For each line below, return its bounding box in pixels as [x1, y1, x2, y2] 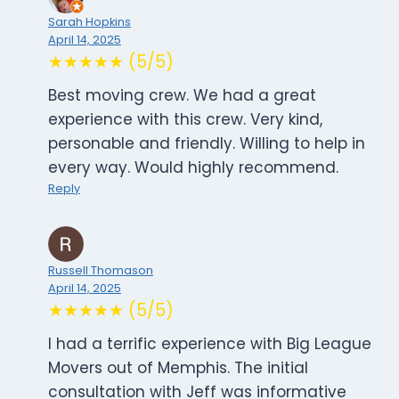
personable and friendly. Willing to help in [48, 133, 365, 155]
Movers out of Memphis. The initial [48, 357, 308, 379]
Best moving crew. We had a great [48, 85, 316, 107]
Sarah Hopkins [48, 14, 131, 30]
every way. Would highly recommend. [48, 157, 338, 179]
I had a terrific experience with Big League [48, 333, 371, 355]
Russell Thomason [48, 263, 153, 279]
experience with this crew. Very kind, [48, 109, 322, 131]
